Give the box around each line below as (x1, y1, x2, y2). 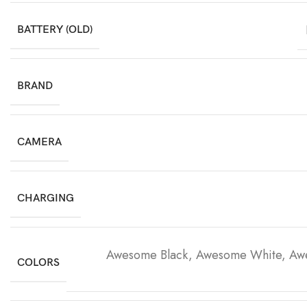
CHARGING (17, 191, 74, 205)
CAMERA (17, 135, 62, 149)
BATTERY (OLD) (17, 23, 93, 36)
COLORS (17, 256, 60, 270)
